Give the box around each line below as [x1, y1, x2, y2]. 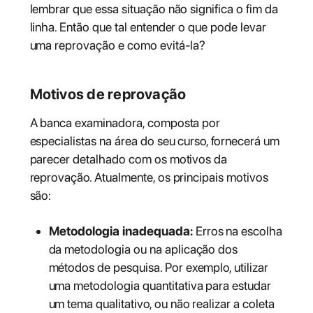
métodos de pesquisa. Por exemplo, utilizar [48, 260, 268, 275]
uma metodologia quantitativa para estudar [48, 278, 272, 293]
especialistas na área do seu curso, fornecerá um [29, 133, 279, 148]
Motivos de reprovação [29, 85, 187, 103]
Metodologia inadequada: [48, 224, 193, 239]
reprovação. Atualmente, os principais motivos [29, 169, 268, 184]
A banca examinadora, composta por [29, 115, 221, 130]
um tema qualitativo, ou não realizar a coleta [48, 296, 275, 312]
